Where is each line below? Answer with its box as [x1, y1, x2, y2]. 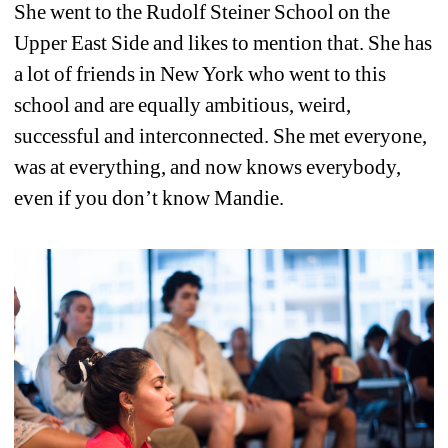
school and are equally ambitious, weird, [14, 92, 352, 117]
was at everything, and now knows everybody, [14, 154, 402, 179]
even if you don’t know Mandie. [14, 185, 289, 210]
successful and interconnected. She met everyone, [14, 123, 428, 148]
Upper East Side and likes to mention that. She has [14, 30, 433, 55]
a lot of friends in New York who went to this [14, 61, 387, 86]
